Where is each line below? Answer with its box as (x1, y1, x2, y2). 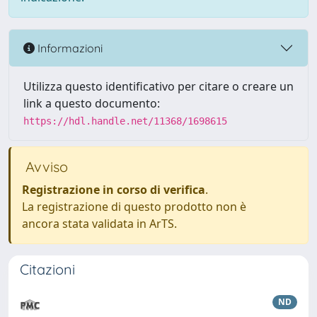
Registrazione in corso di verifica (22, 182, 205, 197)
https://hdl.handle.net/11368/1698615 (23, 115, 227, 127)
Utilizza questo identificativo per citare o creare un (23, 79, 294, 94)
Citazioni (20, 260, 75, 278)
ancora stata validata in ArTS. (22, 216, 177, 231)
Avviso (22, 158, 68, 175)
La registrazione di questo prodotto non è (22, 199, 246, 214)
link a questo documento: (23, 96, 160, 111)
